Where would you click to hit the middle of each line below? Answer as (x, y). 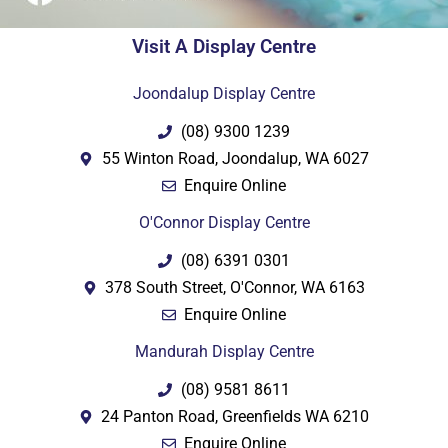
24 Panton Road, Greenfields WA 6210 (235, 417)
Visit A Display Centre (224, 47)
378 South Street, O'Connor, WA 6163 (235, 288)
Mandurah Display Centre (224, 352)
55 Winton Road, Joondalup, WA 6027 (235, 159)
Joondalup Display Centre (224, 94)
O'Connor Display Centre (224, 223)
